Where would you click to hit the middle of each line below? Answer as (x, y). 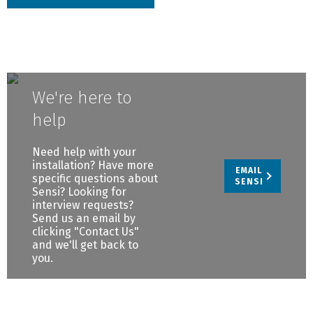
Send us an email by (84, 219)
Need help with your (84, 152)
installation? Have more (93, 166)
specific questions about (95, 179)
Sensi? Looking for (79, 192)
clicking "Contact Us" (86, 232)
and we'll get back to (85, 245)
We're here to (82, 98)
